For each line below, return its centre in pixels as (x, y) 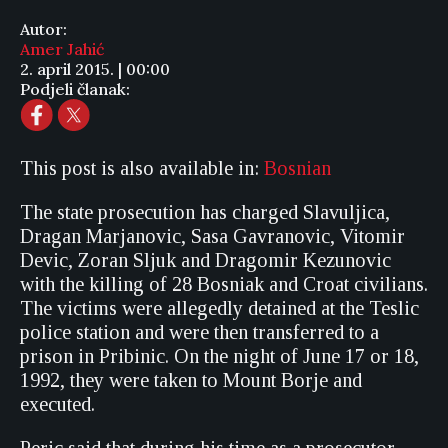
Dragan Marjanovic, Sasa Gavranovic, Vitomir (212, 236)
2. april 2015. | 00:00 (95, 69)
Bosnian (297, 168)
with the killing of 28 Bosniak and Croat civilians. (224, 284)
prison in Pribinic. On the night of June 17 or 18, (219, 356)
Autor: (43, 29)
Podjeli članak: (75, 89)
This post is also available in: (142, 168)
